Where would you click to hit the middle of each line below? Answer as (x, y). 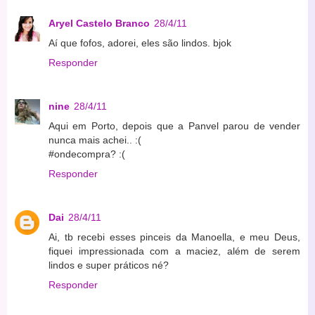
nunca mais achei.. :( (95, 140)
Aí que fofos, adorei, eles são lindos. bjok (140, 43)
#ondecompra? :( (87, 154)
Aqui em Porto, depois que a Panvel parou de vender (174, 126)
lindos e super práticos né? (109, 265)
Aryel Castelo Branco (99, 24)
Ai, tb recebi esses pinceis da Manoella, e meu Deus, (174, 237)
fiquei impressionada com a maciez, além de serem (174, 251)
